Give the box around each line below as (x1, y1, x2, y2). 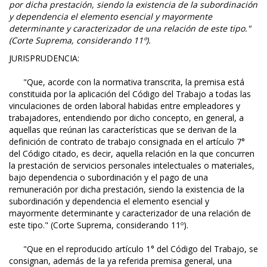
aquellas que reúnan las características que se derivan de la (9, 124, 237, 136)
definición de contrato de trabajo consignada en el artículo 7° (9, 136, 245, 148)
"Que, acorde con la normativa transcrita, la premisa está (9, 76, 244, 88)
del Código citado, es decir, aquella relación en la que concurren (9, 148, 254, 160)
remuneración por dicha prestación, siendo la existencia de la (9, 184, 244, 195)
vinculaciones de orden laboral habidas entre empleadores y (9, 100, 240, 112)
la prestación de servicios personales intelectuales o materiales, (9, 160, 254, 172)
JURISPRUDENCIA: (9, 52, 79, 64)
